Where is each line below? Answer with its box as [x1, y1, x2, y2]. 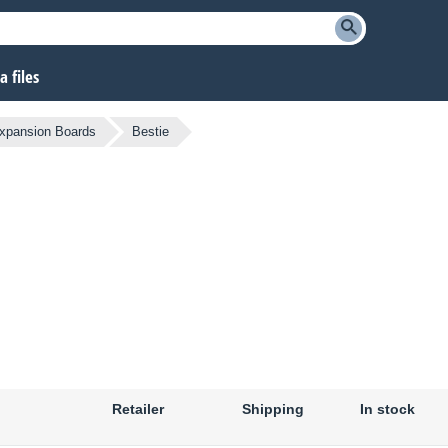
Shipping [242, 401, 304, 418]
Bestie [132, 124, 169, 140]
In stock [359, 401, 415, 418]
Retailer [112, 401, 164, 418]
